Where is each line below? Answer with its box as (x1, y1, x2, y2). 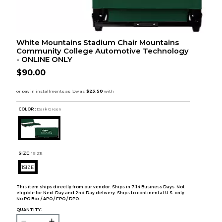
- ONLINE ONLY (16, 55, 72, 64)
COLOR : (18, 106, 36, 111)
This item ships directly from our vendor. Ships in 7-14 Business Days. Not (16, 184, 185, 190)
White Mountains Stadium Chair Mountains (16, 38, 179, 48)
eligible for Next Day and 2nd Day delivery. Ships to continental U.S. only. (16, 190, 185, 196)
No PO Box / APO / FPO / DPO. (16, 196, 80, 202)
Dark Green (37, 106, 62, 111)
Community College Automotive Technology (16, 47, 189, 56)
